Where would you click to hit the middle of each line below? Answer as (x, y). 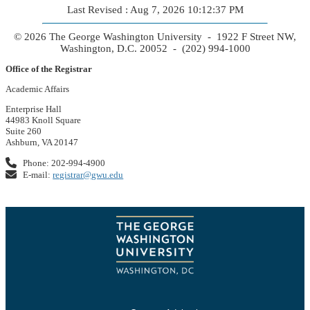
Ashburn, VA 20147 (42, 142)
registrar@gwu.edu (88, 174)
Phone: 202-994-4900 (63, 163)
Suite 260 (24, 131)
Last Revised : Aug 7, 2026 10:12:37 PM (155, 9)
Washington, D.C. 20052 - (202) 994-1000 (155, 48)
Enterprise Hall (34, 109)
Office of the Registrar (49, 69)
